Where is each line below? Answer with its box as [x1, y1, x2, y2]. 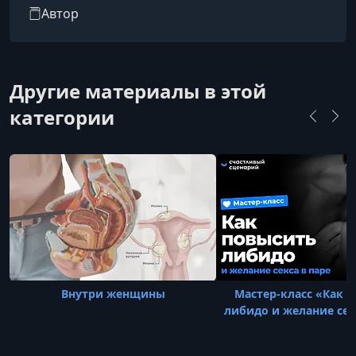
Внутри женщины [60, 285, 165, 301]
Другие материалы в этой [10, 77, 266, 104]
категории [10, 103, 114, 130]
